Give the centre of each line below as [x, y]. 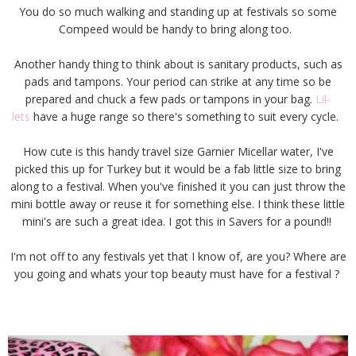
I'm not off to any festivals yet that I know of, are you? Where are [178, 256]
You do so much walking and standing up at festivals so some [178, 11]
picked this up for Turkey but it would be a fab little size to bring [178, 168]
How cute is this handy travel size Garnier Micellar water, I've [178, 151]
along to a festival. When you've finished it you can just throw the [178, 186]
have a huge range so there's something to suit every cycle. [187, 116]
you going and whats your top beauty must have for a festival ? [178, 273]
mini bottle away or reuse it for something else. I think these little [178, 203]
